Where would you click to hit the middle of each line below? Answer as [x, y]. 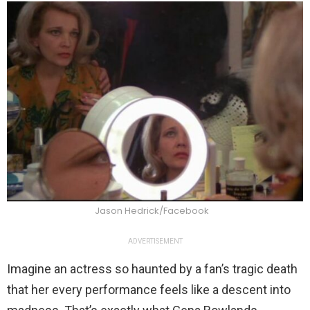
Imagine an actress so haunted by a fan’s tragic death [152, 269]
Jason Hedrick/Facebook [152, 211]
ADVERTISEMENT [155, 241]
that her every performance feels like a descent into [149, 290]
